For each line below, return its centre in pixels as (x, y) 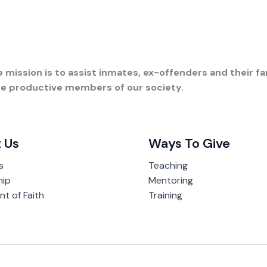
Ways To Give (189, 144)
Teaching (168, 166)
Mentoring (171, 181)
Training (165, 195)
